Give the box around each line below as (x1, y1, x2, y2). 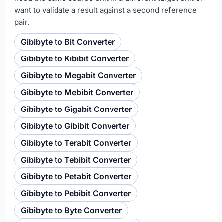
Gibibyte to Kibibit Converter (21, 54, 129, 63)
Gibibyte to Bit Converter (21, 37, 115, 47)
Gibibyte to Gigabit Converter (21, 104, 132, 114)
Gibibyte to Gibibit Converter (21, 121, 129, 131)
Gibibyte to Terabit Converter (21, 138, 131, 148)
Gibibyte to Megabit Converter (21, 70, 136, 80)
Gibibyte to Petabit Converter (21, 171, 131, 181)
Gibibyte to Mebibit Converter (21, 87, 133, 97)
